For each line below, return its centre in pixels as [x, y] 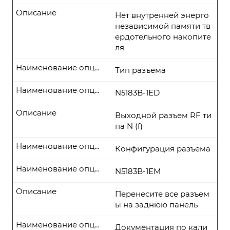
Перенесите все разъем [162, 194]
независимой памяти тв [163, 26]
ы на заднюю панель [156, 205]
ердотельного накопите [163, 37]
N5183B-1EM [138, 171]
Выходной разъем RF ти [163, 115]
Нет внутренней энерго [162, 15]
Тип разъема [140, 70]
